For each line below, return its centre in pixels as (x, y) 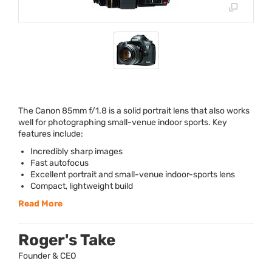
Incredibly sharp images (76, 152)
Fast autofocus (59, 163)
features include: (51, 134)
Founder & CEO (47, 256)
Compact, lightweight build (82, 186)
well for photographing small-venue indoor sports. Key (123, 123)
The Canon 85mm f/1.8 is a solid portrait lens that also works (134, 111)
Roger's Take (67, 240)
